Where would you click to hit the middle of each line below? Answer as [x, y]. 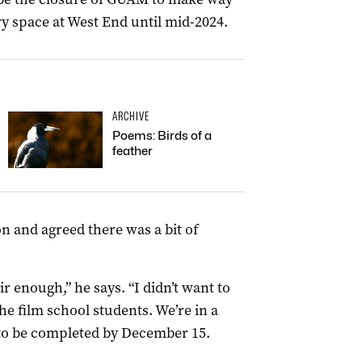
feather [133, 151]
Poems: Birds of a [162, 136]
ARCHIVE [131, 116]
